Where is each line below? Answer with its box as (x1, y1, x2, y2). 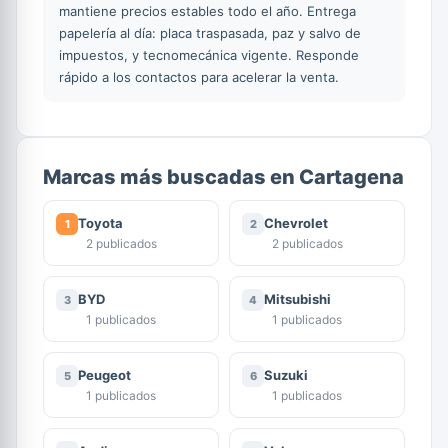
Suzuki (264, 367, 308, 383)
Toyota (78, 215, 123, 231)
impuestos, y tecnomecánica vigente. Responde (59, 46, 359, 63)
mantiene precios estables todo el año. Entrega (59, 2, 356, 19)
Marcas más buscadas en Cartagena (43, 164, 404, 189)
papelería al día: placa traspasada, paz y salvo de (59, 24, 361, 41)
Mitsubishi (264, 291, 331, 307)
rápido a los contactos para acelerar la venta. (59, 68, 339, 85)
